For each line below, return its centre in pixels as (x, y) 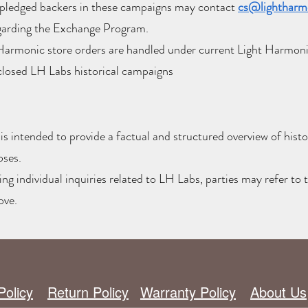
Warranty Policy (188, 292)
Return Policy (88, 292)
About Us (278, 292)
